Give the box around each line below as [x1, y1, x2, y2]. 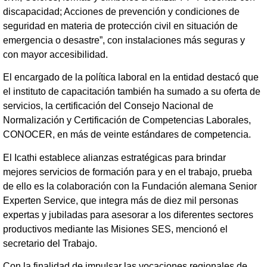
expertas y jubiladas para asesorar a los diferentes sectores [3, 209, 253, 220]
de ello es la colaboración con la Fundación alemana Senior [3, 181, 257, 191]
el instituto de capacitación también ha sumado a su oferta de [3, 86, 260, 97]
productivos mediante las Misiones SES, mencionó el [3, 223, 228, 234]
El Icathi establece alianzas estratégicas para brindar [3, 152, 226, 163]
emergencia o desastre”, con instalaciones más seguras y [3, 35, 245, 45]
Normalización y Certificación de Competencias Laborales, [3, 115, 251, 126]
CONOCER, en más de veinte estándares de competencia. [3, 129, 251, 140]
